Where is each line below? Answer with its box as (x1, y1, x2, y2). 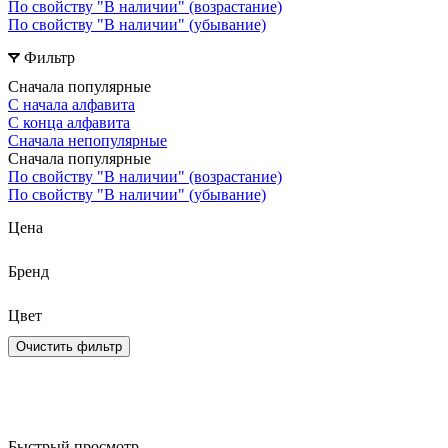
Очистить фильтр (16, 338, 122, 354)
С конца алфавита (8, 113, 130, 131)
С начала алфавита (8, 95, 135, 113)
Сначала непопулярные (8, 131, 167, 149)
